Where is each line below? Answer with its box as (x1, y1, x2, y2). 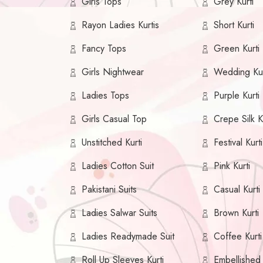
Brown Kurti (214, 206, 259, 220)
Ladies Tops (82, 89, 129, 103)
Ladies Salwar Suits (82, 206, 157, 220)
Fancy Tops (82, 42, 126, 56)
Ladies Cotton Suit (82, 159, 154, 173)
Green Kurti (214, 42, 260, 56)
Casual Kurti (214, 183, 261, 197)
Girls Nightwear (82, 65, 144, 79)
